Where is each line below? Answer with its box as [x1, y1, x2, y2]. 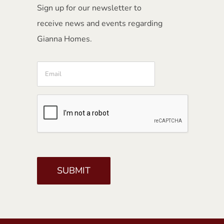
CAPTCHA [36, 94, 80, 106]
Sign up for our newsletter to [36, 2, 141, 14]
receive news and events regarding [36, 18, 162, 29]
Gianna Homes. [36, 33, 92, 45]
